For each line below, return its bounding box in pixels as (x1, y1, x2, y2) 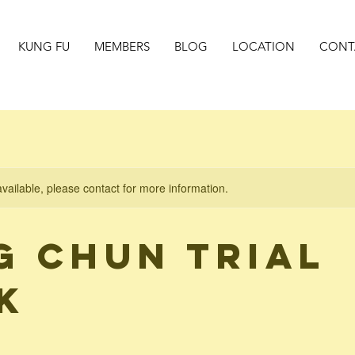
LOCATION (232, 39, 295, 54)
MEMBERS (94, 39, 150, 54)
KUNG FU (18, 39, 70, 54)
